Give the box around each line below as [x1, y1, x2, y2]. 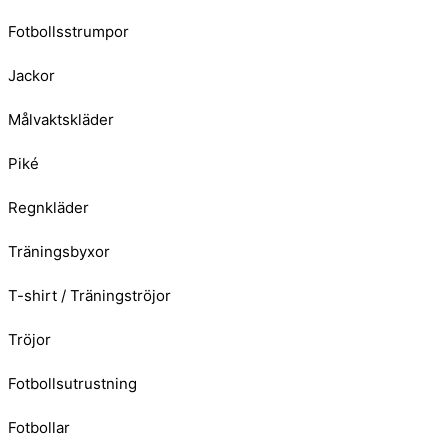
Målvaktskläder [8, 110, 114, 130]
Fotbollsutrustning [8, 374, 137, 394]
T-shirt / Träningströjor [8, 286, 171, 306]
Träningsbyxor [8, 242, 110, 262]
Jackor [8, 66, 55, 86]
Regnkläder [8, 198, 89, 218]
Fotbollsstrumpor [8, 22, 129, 42]
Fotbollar [8, 418, 70, 438]
